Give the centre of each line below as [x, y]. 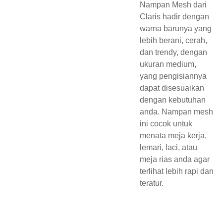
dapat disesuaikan [172, 88]
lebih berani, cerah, [173, 40]
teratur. [151, 183]
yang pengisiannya [173, 76]
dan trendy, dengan [173, 52]
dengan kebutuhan [172, 100]
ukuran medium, [168, 64]
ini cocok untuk [166, 124]
